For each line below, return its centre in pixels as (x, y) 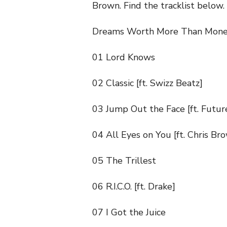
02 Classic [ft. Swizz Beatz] (147, 83)
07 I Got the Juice (129, 213)
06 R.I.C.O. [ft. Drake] (134, 187)
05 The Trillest (124, 161)
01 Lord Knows (124, 58)
